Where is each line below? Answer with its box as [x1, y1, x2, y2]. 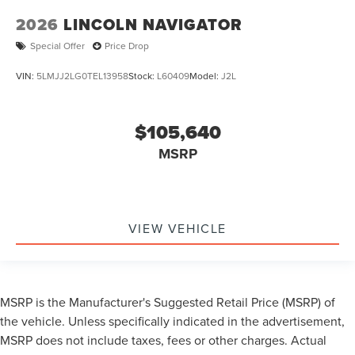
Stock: [128, 68, 157, 82]
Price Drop [105, 39, 149, 53]
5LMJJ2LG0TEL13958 [36, 68, 128, 82]
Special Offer [30, 39, 85, 53]
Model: [189, 68, 221, 82]
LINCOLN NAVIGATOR [63, 12, 242, 36]
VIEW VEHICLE [128, 219, 227, 237]
